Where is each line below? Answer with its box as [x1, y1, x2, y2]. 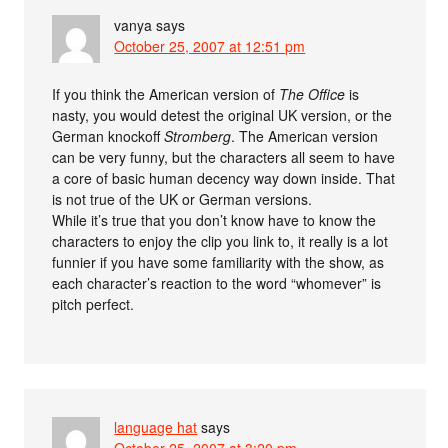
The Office [279, 83, 346, 104]
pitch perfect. [52, 293, 135, 314]
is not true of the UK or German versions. [52, 188, 313, 209]
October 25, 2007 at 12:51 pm [114, 35, 306, 56]
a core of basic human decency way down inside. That [52, 167, 396, 188]
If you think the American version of [52, 83, 280, 104]
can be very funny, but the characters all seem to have [52, 146, 396, 167]
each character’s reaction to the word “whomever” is [52, 272, 382, 293]
